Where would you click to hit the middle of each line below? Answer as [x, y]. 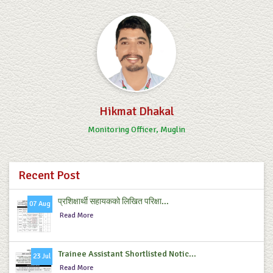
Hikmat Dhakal [136, 111]
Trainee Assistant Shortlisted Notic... [127, 253]
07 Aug [40, 204]
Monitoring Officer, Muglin [136, 129]
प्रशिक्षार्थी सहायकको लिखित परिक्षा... [113, 201]
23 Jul [42, 256]
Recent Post [49, 175]
